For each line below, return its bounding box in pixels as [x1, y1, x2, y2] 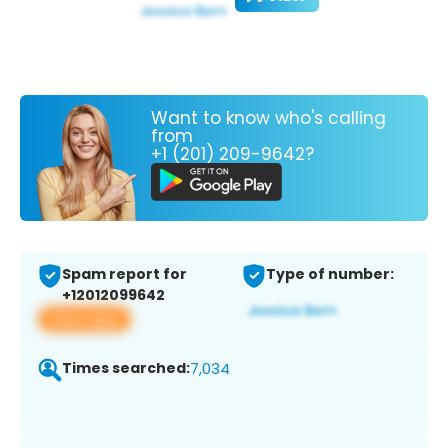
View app [50, 308, 119, 330]
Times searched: [62, 358, 190, 379]
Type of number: [266, 264, 394, 285]
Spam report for [62, 264, 187, 285]
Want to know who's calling [151, 105, 386, 130]
